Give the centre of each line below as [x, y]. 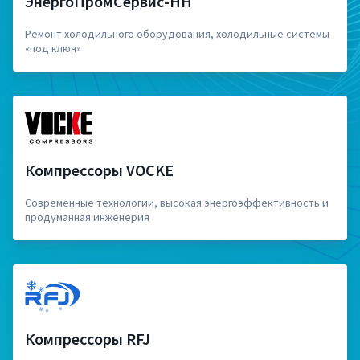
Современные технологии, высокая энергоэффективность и [177, 202]
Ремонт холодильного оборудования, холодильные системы [177, 34]
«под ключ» [53, 48]
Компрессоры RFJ [88, 339]
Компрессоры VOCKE [99, 170]
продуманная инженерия [87, 217]
